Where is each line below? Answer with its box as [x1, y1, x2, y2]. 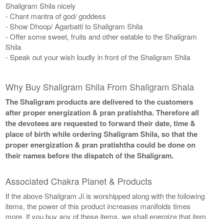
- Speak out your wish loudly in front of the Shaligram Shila [5, 51, 191, 62]
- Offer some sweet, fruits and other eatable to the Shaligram [5, 31, 197, 42]
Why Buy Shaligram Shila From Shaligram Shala [5, 80, 195, 93]
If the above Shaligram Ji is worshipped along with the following [5, 190, 205, 201]
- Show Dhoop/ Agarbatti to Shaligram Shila [5, 21, 143, 31]
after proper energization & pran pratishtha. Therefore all [5, 107, 199, 118]
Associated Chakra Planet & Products [5, 174, 153, 187]
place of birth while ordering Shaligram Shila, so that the [5, 128, 198, 139]
